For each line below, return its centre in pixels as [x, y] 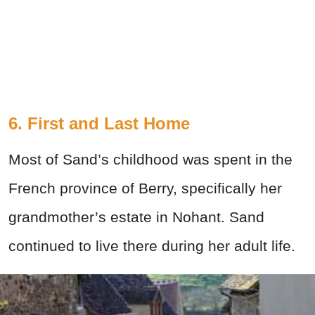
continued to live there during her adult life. [152, 245]
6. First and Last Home [99, 123]
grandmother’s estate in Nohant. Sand [136, 217]
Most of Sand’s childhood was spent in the [150, 159]
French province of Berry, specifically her [145, 188]
